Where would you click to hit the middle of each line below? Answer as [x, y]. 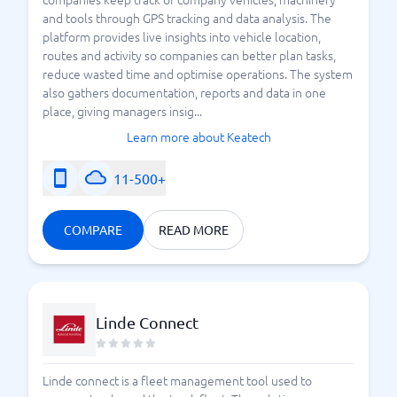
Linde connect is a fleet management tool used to [177, 380]
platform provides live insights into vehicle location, [182, 36]
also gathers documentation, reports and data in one [184, 92]
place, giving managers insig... [122, 111]
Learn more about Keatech [198, 136]
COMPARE [93, 230]
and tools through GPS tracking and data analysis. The [187, 18]
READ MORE [194, 230]
